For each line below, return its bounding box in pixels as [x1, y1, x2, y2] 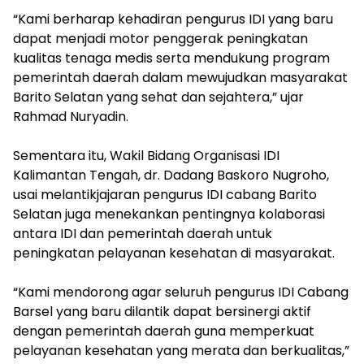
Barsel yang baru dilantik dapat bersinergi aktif [13, 302, 311, 321]
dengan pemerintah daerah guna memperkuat [13, 322, 314, 340]
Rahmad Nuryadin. [13, 107, 128, 126]
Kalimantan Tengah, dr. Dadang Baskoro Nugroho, [13, 166, 329, 184]
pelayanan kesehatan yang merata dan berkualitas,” [13, 341, 349, 360]
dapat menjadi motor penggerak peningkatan [13, 29, 308, 48]
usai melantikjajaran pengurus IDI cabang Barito [13, 185, 317, 204]
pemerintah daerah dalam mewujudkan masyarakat [13, 68, 348, 87]
